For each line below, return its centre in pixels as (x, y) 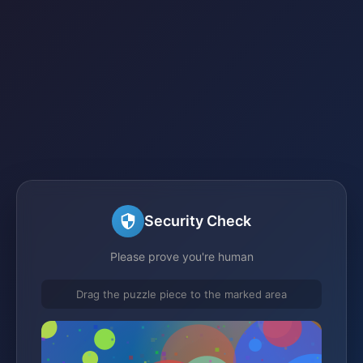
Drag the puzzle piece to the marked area (181, 294)
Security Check (198, 221)
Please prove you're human (181, 256)
